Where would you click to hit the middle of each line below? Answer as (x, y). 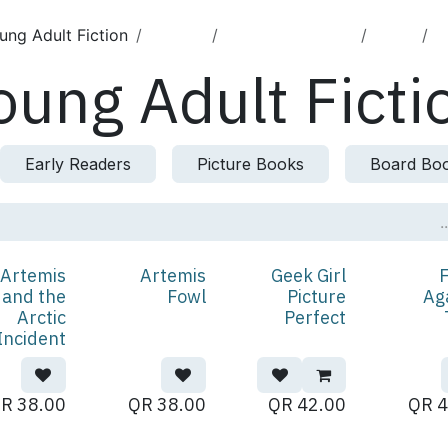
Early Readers (78, 164)
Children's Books (289, 35)
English (177, 35)
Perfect (314, 317)
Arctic (41, 317)
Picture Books (250, 164)
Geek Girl (308, 275)
